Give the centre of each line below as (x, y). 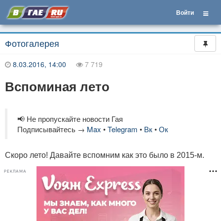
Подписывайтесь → (52, 129)
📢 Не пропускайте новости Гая (70, 119)
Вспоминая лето (57, 86)
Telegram (123, 129)
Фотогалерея (32, 43)
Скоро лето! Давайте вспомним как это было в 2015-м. (105, 155)
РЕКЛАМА (15, 171)
